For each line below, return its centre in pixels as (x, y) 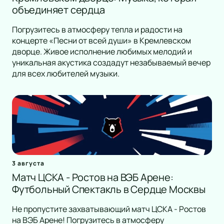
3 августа (28, 163)
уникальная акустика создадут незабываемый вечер (111, 63)
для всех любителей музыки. (66, 74)
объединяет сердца (58, 10)
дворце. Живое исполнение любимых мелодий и (102, 52)
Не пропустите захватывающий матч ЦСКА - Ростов (109, 209)
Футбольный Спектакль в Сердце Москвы (109, 189)
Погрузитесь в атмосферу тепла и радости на (97, 30)
